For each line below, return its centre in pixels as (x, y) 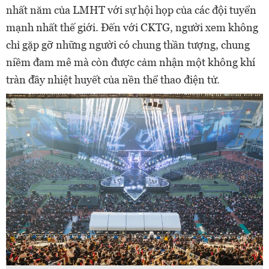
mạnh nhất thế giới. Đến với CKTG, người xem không (132, 27)
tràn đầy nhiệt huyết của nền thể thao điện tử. (113, 80)
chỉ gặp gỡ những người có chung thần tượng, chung (128, 45)
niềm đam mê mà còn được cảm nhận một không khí (131, 62)
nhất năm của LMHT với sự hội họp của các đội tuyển (131, 10)
